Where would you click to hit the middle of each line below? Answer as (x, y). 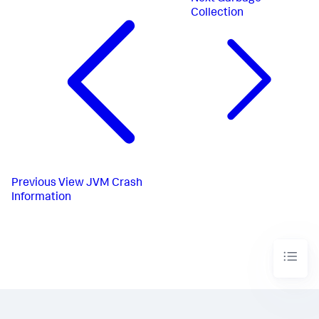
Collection (217, 14)
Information (41, 198)
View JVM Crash (100, 184)
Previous (34, 184)
